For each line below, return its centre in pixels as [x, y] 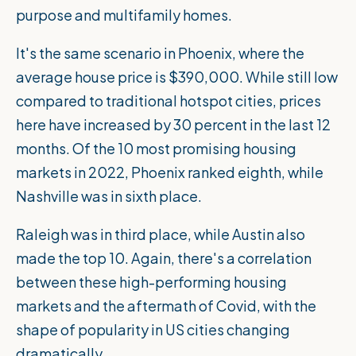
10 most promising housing [207, 149]
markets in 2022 [70, 172]
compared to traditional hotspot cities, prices [168, 101]
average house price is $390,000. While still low [177, 77]
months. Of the [67, 149]
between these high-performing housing [151, 282]
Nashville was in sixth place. [109, 196]
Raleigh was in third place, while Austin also [161, 234]
